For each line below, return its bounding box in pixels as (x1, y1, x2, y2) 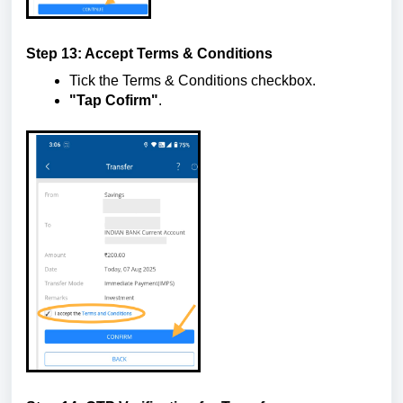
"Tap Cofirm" (69, 93, 158, 108)
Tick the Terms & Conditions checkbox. (69, 73, 316, 88)
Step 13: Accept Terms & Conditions (26, 46, 273, 61)
